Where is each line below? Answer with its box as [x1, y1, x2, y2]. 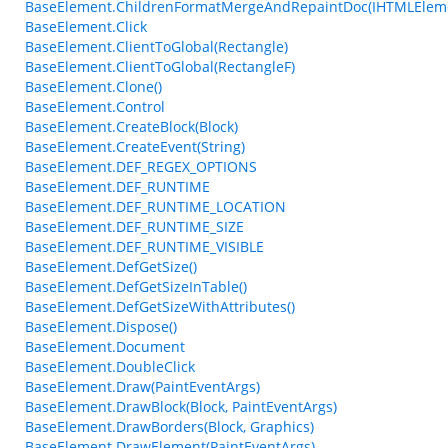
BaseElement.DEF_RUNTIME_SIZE [25, 217, 244, 236]
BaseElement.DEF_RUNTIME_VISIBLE [25, 237, 264, 256]
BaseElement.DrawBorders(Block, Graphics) [25, 417, 314, 436]
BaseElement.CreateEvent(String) [25, 137, 245, 156]
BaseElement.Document [25, 337, 185, 356]
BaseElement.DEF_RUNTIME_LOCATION [25, 197, 286, 216]
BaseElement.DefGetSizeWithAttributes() [25, 297, 295, 316]
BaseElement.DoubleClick [25, 357, 195, 376]
